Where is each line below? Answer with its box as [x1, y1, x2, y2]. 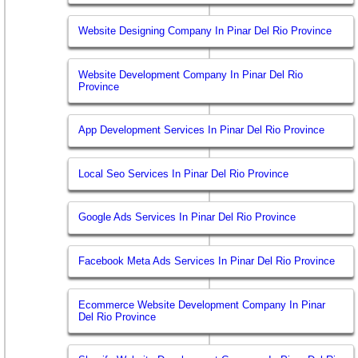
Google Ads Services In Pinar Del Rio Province [78, 211, 296, 224]
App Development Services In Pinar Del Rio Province [78, 124, 325, 137]
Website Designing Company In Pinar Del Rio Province [78, 25, 332, 38]
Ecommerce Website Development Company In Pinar [78, 298, 326, 311]
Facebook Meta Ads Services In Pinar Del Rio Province [78, 255, 336, 268]
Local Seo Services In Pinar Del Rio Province [78, 167, 289, 180]
